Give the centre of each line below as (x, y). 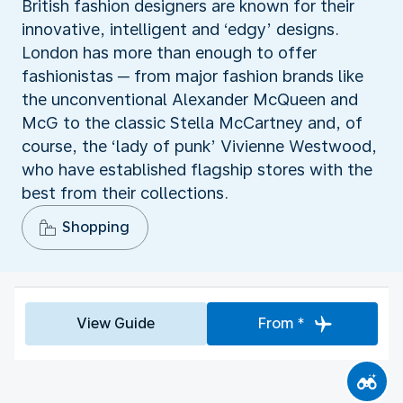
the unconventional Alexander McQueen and (190, 99)
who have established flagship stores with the (197, 169)
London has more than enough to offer (169, 52)
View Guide (116, 323)
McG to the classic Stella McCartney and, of (192, 122)
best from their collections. (125, 193)
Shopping (96, 227)
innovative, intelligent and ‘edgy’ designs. (180, 29)
